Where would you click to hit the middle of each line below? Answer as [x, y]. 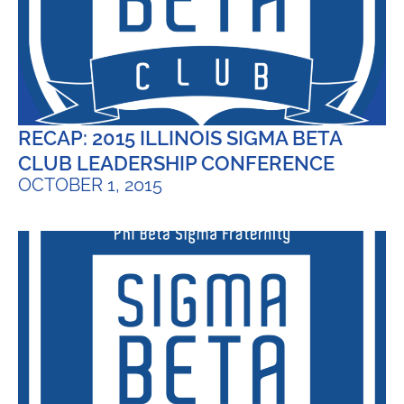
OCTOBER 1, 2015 [90, 184]
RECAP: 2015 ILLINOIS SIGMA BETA [180, 138]
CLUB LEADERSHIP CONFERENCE [176, 163]
